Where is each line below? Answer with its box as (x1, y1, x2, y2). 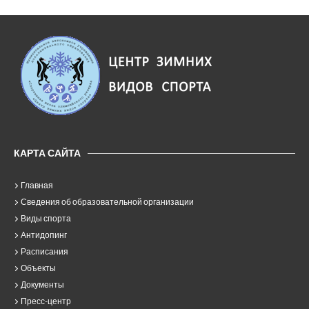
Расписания (21, 246, 68, 257)
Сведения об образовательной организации (21, 197, 194, 207)
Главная (21, 180, 53, 190)
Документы (21, 279, 64, 290)
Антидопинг (21, 230, 67, 240)
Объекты (21, 263, 56, 273)
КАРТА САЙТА (14, 147, 81, 159)
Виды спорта (21, 213, 71, 223)
